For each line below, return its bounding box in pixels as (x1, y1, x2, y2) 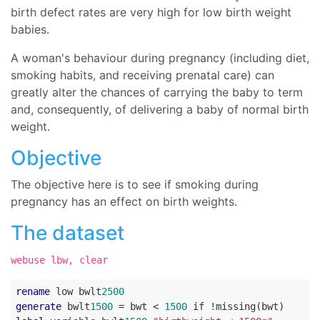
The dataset (11, 221, 124, 245)
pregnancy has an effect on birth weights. (11, 194, 237, 209)
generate (16, 301, 61, 312)
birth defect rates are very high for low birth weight (11, 5, 291, 19)
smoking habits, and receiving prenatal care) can (11, 68, 274, 82)
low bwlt (50, 286, 101, 297)
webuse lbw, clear (11, 254, 108, 266)
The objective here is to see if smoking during (11, 177, 259, 191)
